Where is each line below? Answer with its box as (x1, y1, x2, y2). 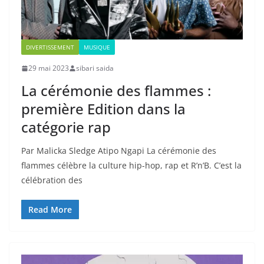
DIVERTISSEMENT (26, 43, 74, 52)
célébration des (21, 174, 82, 186)
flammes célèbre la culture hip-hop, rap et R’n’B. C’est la (21, 160, 242, 171)
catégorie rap (21, 117, 111, 137)
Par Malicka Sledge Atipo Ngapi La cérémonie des (21, 145, 216, 157)
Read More (28, 204, 72, 216)
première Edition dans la (21, 99, 186, 119)
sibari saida (76, 63, 114, 74)
